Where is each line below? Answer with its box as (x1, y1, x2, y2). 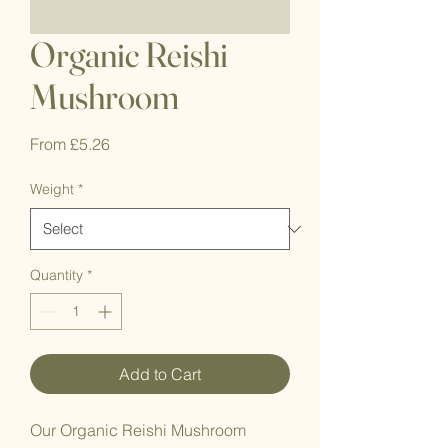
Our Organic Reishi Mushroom (30, 420, 246, 441)
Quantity (30, 266, 83, 285)
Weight (30, 180, 74, 199)
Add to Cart (119, 364, 201, 385)
